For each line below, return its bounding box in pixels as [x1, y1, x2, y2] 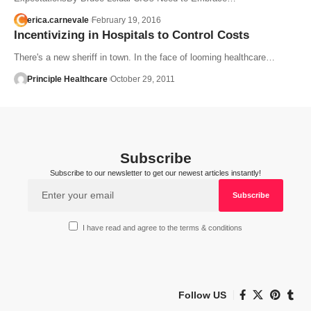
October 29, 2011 [110, 74, 175, 84]
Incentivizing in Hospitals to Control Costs [14, 28, 249, 42]
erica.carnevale [26, 15, 89, 25]
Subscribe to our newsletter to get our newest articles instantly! [50, 168, 261, 177]
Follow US [178, 289, 226, 301]
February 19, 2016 [91, 15, 161, 25]
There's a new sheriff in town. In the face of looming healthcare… [14, 51, 275, 62]
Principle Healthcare [26, 74, 108, 84]
